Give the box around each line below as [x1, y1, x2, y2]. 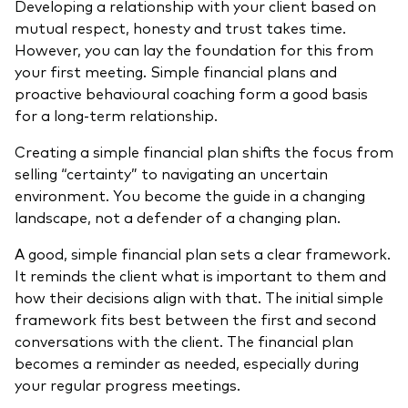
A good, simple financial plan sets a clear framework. [15, 243, 391, 264]
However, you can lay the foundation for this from [15, 39, 373, 60]
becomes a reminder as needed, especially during [15, 352, 359, 373]
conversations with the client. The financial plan [15, 331, 353, 352]
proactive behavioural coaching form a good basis [15, 83, 368, 104]
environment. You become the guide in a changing [15, 185, 365, 206]
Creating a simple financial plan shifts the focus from [15, 141, 393, 162]
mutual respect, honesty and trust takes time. [15, 17, 346, 38]
